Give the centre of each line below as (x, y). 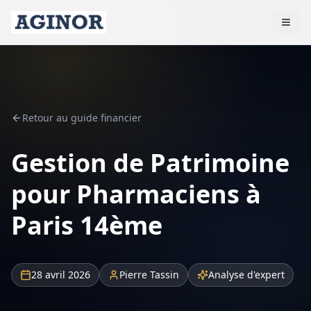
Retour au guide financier (82, 118)
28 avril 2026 (61, 275)
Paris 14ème (87, 225)
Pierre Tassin (149, 275)
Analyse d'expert (246, 275)
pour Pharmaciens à (136, 194)
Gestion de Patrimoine (150, 163)
